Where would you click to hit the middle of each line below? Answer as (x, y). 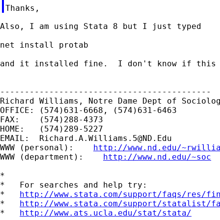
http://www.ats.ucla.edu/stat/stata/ (106, 213)
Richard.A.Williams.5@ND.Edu (106, 138)
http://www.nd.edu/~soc (157, 157)
